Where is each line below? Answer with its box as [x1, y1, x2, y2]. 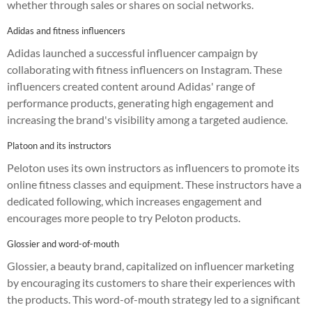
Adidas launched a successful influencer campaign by [7, 45, 258, 59]
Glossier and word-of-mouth [7, 237, 119, 249]
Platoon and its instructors [7, 139, 111, 151]
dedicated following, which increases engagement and [7, 194, 262, 208]
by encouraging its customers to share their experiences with [7, 275, 295, 289]
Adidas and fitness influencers [7, 24, 125, 36]
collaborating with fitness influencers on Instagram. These [7, 62, 282, 76]
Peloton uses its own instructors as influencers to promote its [7, 160, 299, 174]
